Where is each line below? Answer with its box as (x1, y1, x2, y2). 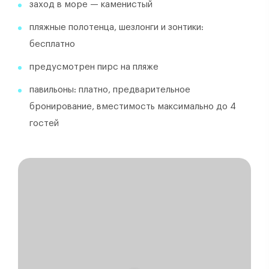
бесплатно (29, 40, 75, 49)
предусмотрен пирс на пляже (29, 62, 159, 71)
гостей (29, 119, 59, 128)
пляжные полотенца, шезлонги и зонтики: (29, 23, 204, 32)
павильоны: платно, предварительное (29, 85, 190, 94)
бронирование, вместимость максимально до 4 (29, 102, 236, 111)
